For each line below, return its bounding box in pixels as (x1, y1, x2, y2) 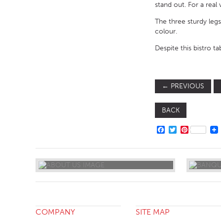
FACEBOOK (165, 125, 207, 135)
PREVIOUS (169, 82, 204, 91)
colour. (155, 27, 177, 36)
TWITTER (177, 125, 209, 135)
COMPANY (36, 207, 75, 217)
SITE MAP (136, 207, 170, 217)
